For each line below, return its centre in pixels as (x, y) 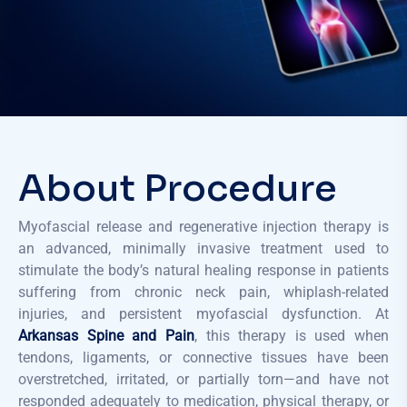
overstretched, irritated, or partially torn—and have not (203, 379)
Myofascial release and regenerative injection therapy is (203, 226)
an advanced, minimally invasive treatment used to (203, 248)
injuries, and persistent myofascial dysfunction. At (203, 313)
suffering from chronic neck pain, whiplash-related (203, 292)
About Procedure (178, 188)
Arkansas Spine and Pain (106, 335)
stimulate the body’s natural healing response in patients (203, 270)
